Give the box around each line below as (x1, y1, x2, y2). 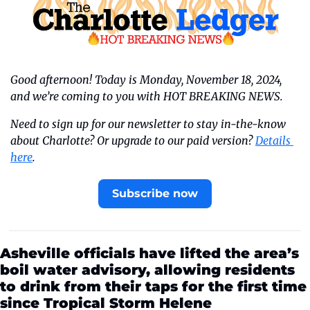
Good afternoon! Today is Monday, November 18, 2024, (10, 72, 282, 86)
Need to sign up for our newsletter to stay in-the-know (10, 116, 286, 131)
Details (255, 133, 291, 147)
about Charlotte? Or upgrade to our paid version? (10, 133, 255, 147)
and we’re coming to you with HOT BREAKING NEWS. (10, 89, 283, 103)
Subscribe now (112, 186, 198, 200)
